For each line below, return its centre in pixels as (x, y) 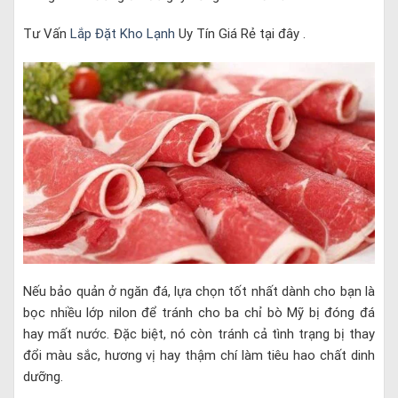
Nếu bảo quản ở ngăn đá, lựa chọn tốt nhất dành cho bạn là (199, 292)
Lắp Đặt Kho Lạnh (123, 34)
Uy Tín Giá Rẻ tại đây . (240, 34)
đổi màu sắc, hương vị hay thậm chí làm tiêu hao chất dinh (199, 356)
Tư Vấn (47, 34)
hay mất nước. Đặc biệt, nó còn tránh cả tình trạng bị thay (199, 334)
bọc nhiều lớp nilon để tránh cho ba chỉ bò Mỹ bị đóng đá (199, 313)
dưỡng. (43, 377)
